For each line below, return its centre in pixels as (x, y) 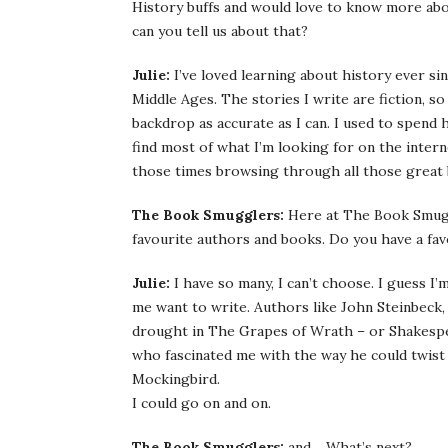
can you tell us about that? (220, 31)
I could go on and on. (201, 403)
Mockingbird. (176, 379)
